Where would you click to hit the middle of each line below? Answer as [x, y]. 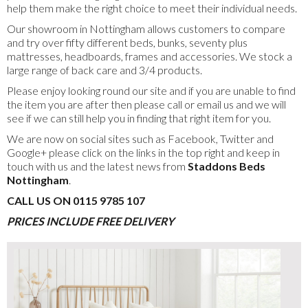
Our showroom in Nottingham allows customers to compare [146, 29]
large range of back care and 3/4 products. [104, 70]
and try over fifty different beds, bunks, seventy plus [127, 43]
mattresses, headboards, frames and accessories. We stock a [150, 56]
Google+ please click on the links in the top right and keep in [143, 153]
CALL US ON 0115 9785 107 [76, 201]
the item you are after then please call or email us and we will [146, 104]
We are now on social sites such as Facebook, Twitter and [140, 139]
